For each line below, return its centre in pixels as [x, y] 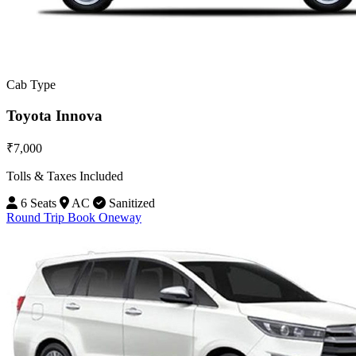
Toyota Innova [54, 115]
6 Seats [37, 203]
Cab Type [31, 84]
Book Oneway [104, 218]
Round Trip [37, 218]
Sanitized [130, 203]
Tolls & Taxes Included [65, 176]
